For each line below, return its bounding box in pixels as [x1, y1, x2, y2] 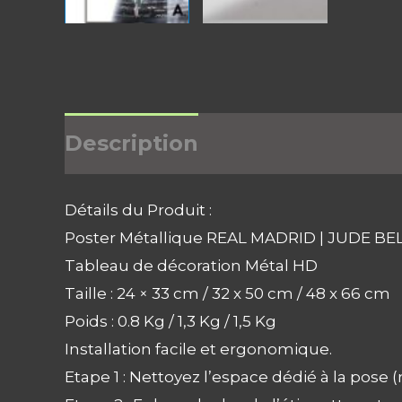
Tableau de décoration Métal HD [65, 257, 318, 275]
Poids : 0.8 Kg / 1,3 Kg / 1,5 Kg [65, 312, 276, 331]
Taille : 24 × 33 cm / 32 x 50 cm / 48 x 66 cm [65, 284, 390, 303]
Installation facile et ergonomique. [65, 340, 332, 359]
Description [65, 130, 198, 157]
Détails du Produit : [65, 201, 212, 220]
